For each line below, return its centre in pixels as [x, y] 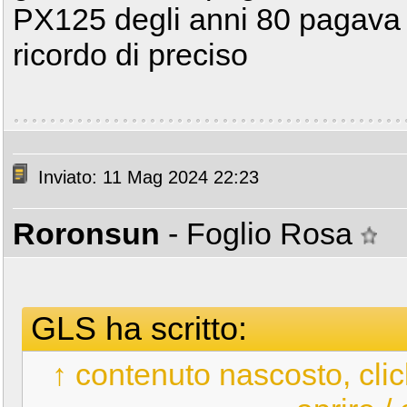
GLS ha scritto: [139, 328]
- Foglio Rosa [264, 233]
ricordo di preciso [130, 55]
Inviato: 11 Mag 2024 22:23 [146, 178]
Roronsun [86, 233]
